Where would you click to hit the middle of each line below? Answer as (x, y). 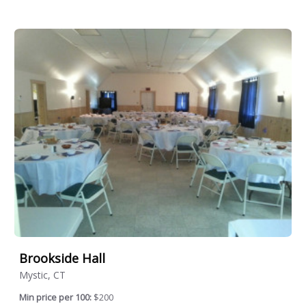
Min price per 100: (55, 297)
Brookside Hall (62, 258)
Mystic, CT (42, 275)
